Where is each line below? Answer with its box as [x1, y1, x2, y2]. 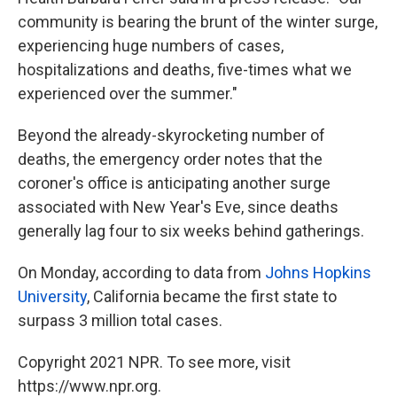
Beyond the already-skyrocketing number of [18, 126, 325, 144]
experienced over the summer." [18, 84, 237, 103]
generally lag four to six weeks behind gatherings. [18, 222, 364, 240]
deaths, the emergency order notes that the [18, 150, 323, 168]
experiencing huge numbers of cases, [18, 36, 284, 55]
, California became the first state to [87, 287, 337, 306]
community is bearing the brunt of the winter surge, [18, 12, 378, 31]
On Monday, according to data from [18, 263, 265, 282]
